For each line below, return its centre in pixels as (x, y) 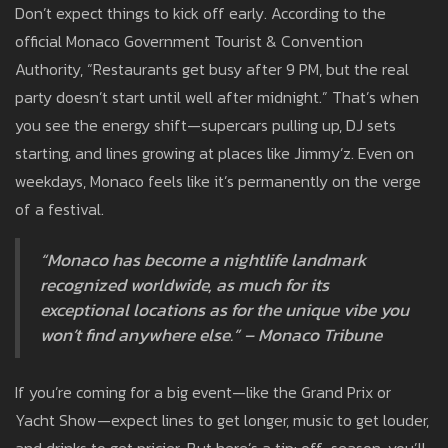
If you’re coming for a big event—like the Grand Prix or (203, 392)
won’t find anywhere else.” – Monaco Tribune (211, 335)
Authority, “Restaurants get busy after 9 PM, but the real (212, 69)
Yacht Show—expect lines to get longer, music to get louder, (222, 420)
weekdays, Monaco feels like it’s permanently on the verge (218, 181)
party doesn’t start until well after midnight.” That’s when (217, 97)
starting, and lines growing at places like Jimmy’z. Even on (214, 153)
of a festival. (59, 209)
